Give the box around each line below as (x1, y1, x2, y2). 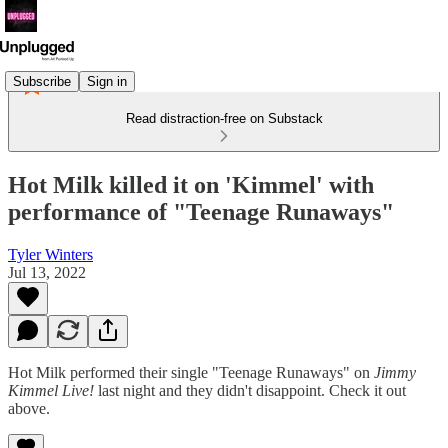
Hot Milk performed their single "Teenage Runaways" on (8, 363, 374, 381)
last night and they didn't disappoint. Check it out (94, 381, 406, 399)
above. (8, 399, 50, 417)
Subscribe (13, 73, 71, 89)
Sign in (87, 73, 127, 89)
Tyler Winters (8, 245, 93, 263)
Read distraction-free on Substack (125, 111, 323, 126)
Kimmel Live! (8, 381, 94, 399)
